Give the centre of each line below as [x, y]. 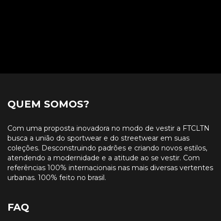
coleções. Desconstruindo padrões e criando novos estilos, [107, 148]
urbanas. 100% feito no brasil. [57, 177]
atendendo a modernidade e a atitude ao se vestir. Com [104, 158]
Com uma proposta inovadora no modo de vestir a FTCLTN [109, 128]
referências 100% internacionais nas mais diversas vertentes [110, 167]
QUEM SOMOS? [48, 104]
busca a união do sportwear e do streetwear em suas [98, 138]
